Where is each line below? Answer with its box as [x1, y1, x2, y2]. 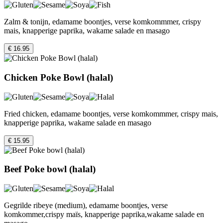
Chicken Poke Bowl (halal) [4, 72, 113, 83]
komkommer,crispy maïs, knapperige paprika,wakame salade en [4, 210, 204, 219]
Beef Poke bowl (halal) [4, 164, 96, 175]
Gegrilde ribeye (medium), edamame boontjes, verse [4, 201, 168, 210]
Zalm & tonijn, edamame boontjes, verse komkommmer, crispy [4, 17, 201, 26]
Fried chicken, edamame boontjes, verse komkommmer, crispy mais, [4, 109, 218, 118]
